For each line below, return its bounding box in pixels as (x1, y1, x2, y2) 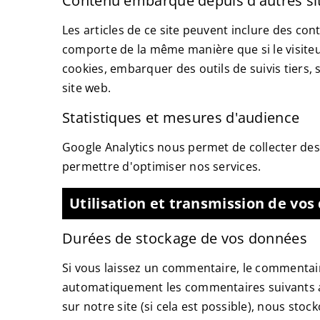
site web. (62, 80, 111, 96)
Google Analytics (62, 139, 154, 155)
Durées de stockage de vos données (62, 229, 307, 248)
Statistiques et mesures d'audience (62, 108, 300, 127)
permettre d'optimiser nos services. (62, 159, 261, 174)
